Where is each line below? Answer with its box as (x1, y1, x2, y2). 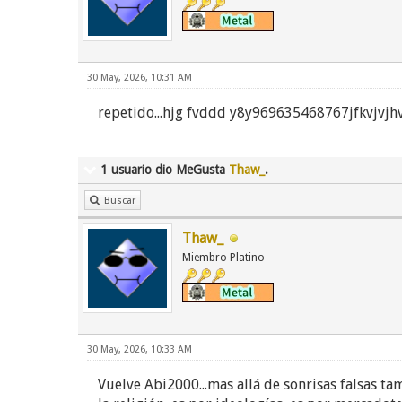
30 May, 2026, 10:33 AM (87, 344, 192, 355)
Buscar (104, 195, 135, 206)
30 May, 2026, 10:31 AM (87, 72, 192, 83)
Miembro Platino (182, 251, 265, 264)
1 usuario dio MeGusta (100, 162, 229, 177)
